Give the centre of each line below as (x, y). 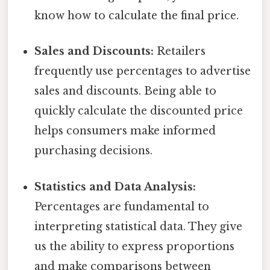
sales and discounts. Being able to (126, 91)
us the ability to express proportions (135, 246)
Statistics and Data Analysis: (115, 187)
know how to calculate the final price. (137, 16)
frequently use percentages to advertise (143, 71)
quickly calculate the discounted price (139, 111)
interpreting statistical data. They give (139, 226)
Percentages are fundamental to (122, 206)
